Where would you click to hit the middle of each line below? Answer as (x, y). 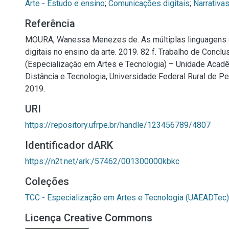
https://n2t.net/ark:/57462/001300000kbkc (102, 161)
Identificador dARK (69, 145)
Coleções (47, 181)
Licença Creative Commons (89, 218)
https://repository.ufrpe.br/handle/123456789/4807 (118, 125)
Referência (50, 24)
